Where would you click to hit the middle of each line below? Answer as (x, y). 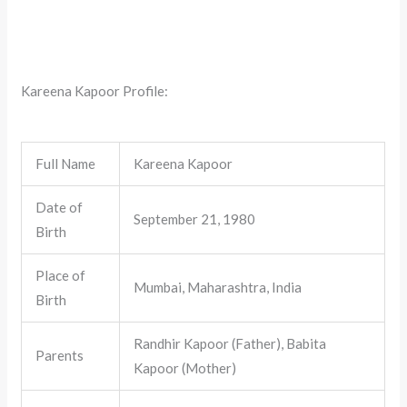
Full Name (66, 164)
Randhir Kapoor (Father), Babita (230, 344)
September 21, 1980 (195, 219)
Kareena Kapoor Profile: (95, 91)
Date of (60, 208)
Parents (60, 356)
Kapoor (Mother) (185, 368)
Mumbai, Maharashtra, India (218, 288)
